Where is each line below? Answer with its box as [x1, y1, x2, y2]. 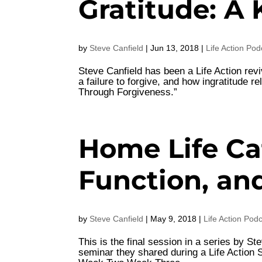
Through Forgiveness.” [78, 87, 178, 98]
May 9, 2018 [150, 214, 197, 223]
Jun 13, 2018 [150, 43, 199, 53]
